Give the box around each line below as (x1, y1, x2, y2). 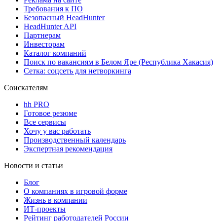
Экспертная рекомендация (24, 144, 112, 153)
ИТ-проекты (24, 204, 66, 213)
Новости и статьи (4, 161, 63, 170)
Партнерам (24, 31, 61, 39)
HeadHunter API (24, 22, 76, 31)
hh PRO (24, 100, 49, 109)
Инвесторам (24, 39, 65, 48)
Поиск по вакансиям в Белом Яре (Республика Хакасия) (24, 57, 213, 66)
